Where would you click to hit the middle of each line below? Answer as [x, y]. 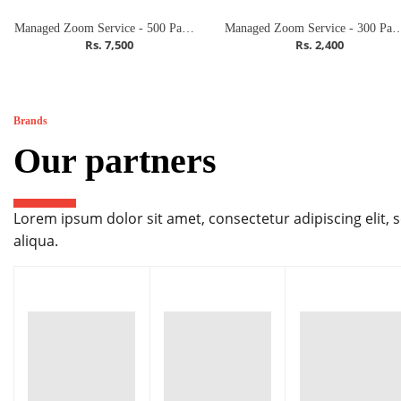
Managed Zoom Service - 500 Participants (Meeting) [188, 29]
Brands [31, 121]
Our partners [115, 161]
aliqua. [36, 241]
